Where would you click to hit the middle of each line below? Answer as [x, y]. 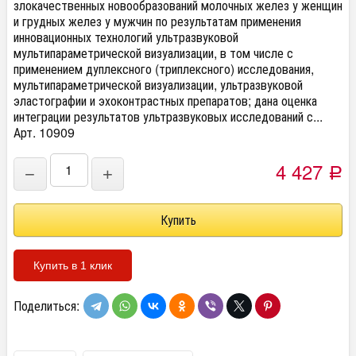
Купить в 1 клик [73, 265]
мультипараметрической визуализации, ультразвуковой [158, 85]
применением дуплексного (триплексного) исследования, [164, 69]
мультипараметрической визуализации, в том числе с [153, 53]
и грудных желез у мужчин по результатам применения [157, 21]
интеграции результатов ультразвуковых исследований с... [168, 116]
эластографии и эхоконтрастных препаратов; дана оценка [165, 101]
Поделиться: [46, 306]
